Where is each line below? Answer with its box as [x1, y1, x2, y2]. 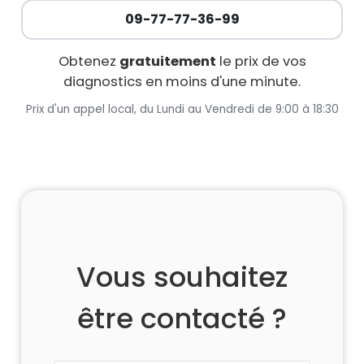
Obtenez [58, 51, 119, 71]
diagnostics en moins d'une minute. [63, 71, 301, 91]
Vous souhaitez [76, 257, 288, 297]
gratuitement [119, 51, 216, 71]
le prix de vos [215, 51, 306, 71]
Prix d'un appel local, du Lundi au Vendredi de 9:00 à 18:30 [25, 101, 339, 117]
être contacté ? [77, 298, 287, 338]
